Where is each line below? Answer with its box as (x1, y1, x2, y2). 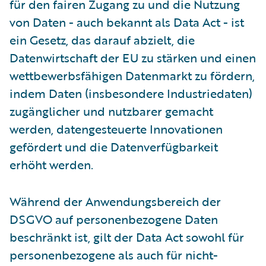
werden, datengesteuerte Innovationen (9, 119, 223, 138)
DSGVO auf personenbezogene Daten (9, 210, 218, 228)
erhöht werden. (9, 155, 93, 173)
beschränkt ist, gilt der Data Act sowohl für (9, 227, 244, 246)
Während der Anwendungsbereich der (9, 192, 221, 210)
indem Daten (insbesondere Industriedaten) (9, 84, 252, 102)
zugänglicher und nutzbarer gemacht (9, 102, 213, 120)
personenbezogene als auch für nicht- (9, 245, 218, 264)
